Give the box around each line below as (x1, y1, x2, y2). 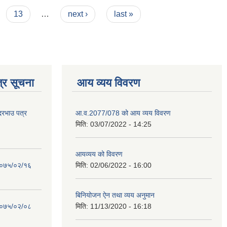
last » (113, 10, 133, 18)
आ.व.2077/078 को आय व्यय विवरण (75, 109, 171, 117)
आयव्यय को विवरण (75, 150, 123, 158)
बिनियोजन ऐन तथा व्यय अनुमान (75, 191, 155, 199)
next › (68, 10, 88, 18)
